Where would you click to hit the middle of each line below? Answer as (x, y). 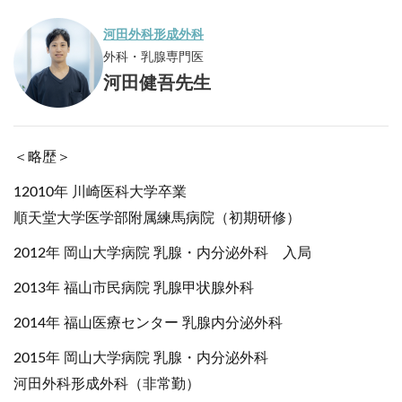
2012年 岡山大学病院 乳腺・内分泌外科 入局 (162, 253)
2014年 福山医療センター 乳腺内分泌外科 (148, 323)
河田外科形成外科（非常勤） (107, 384)
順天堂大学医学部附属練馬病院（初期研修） (157, 218)
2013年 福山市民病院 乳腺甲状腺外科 (134, 288)
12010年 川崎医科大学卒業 (100, 192)
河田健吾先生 (157, 83)
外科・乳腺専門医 (153, 57)
